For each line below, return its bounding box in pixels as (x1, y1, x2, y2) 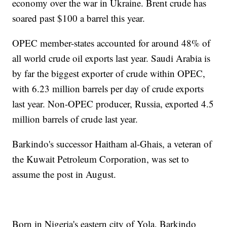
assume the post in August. (12, 167, 117, 180)
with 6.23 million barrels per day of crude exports (12, 82, 204, 95)
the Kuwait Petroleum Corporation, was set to (12, 152, 190, 165)
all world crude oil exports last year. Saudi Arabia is (12, 51, 211, 64)
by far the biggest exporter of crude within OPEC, (12, 66, 206, 80)
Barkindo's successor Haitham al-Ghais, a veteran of (12, 137, 212, 150)
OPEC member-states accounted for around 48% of (12, 36, 211, 49)
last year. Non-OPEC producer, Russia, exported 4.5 (12, 97, 214, 110)
